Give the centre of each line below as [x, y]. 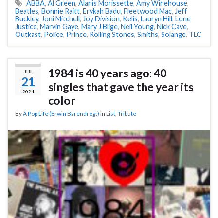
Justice [26, 27]
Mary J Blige [100, 27]
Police [54, 35]
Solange [173, 35]
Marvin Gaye [59, 27]
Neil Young [137, 27]
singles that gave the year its [121, 87]
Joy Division [101, 19]
